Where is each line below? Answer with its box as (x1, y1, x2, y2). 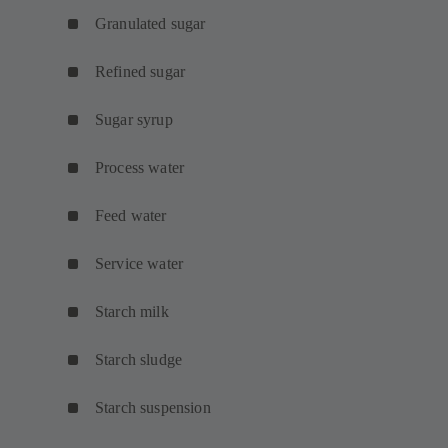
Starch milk (95, 303, 169, 321)
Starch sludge (95, 351, 183, 369)
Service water (95, 255, 184, 273)
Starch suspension (95, 399, 211, 417)
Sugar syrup (95, 111, 173, 129)
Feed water (95, 207, 167, 225)
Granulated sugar (95, 15, 206, 33)
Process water (95, 159, 185, 177)
